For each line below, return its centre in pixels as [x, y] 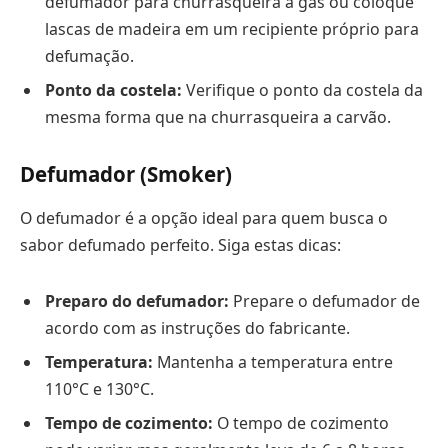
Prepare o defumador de [324, 300]
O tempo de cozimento [301, 422]
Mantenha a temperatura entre [273, 361]
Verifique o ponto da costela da [302, 89]
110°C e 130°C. [99, 388]
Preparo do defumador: [137, 300]
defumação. [89, 55]
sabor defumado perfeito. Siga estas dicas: [180, 244]
